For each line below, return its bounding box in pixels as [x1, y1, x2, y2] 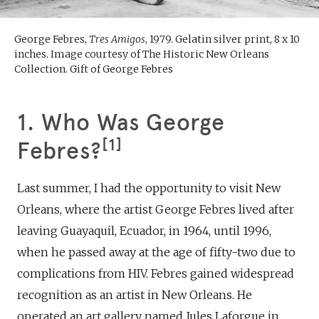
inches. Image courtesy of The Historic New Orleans [14, 47, 269, 61]
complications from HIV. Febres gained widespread [17, 266, 294, 281]
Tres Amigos [89, 32, 145, 46]
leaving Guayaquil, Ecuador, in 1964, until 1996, [17, 223, 271, 238]
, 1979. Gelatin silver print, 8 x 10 [145, 32, 300, 46]
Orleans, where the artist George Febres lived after [17, 202, 294, 216]
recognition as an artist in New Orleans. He [17, 287, 252, 302]
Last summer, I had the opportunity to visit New [17, 180, 281, 195]
